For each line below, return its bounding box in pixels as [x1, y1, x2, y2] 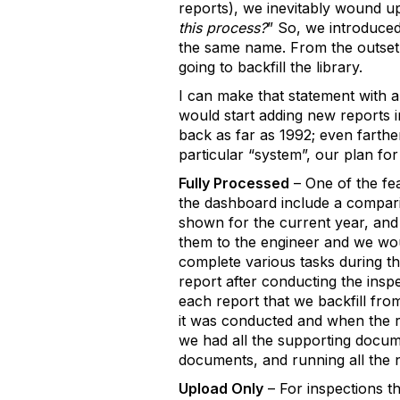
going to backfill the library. [179, 58, 362, 76]
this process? [179, 19, 267, 37]
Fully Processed [179, 174, 289, 192]
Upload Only [179, 379, 263, 397]
